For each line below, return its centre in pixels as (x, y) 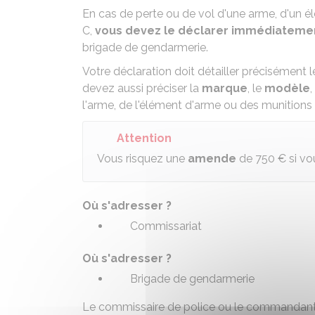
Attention (144, 138)
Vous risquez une (142, 159)
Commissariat (166, 226)
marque (225, 88)
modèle (287, 88)
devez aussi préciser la (142, 88)
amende (212, 159)
